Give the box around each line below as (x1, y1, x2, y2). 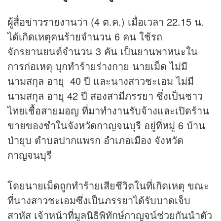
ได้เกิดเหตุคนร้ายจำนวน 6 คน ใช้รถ (7, 29, 162, 43)
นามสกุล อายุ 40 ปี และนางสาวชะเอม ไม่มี (7, 73, 194, 88)
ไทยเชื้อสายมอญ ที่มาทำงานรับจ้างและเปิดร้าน (7, 103, 209, 117)
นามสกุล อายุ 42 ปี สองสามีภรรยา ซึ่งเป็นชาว (7, 88, 203, 103)
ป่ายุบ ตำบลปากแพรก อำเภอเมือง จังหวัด (7, 132, 184, 147)
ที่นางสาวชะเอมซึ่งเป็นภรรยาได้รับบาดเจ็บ (7, 192, 190, 207)
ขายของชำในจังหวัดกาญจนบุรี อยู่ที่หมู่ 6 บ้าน (7, 117, 205, 132)
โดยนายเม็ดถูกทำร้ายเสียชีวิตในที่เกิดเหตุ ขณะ (7, 178, 209, 192)
